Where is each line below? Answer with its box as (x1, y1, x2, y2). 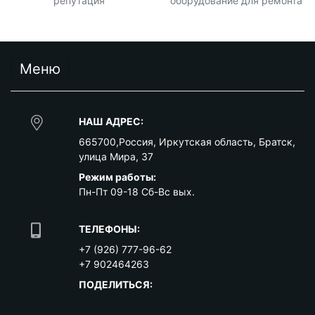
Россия (119, 136, 153, 148)
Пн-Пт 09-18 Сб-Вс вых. (79, 186, 195, 198)
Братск (259, 136, 292, 148)
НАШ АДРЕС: (79, 115, 143, 128)
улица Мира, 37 (79, 150, 153, 163)
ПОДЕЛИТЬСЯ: (79, 278, 153, 291)
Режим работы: (79, 171, 156, 184)
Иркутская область (159, 136, 253, 148)
